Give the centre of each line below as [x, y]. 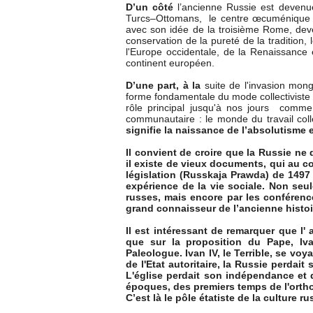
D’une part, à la [165, 86]
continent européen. [170, 63]
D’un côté [152, 7]
